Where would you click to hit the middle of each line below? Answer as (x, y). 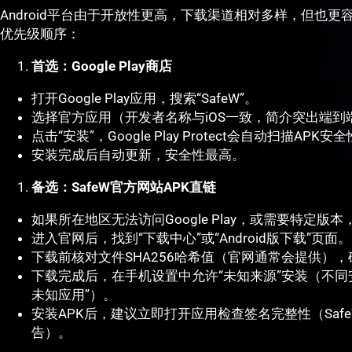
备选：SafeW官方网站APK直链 (124, 187)
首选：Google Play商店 (102, 66)
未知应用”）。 (74, 295)
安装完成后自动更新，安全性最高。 (138, 155)
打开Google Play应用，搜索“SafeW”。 (145, 99)
